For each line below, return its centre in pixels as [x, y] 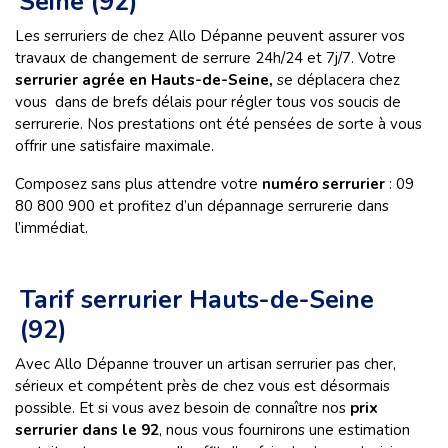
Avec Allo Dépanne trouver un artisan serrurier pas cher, [205, 364]
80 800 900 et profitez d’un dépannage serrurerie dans [202, 206]
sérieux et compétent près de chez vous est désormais [202, 386]
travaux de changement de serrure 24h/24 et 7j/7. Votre [205, 58]
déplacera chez [348, 80]
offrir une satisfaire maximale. [118, 146]
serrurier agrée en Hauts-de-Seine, [146, 80]
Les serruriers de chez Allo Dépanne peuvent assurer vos [210, 36]
